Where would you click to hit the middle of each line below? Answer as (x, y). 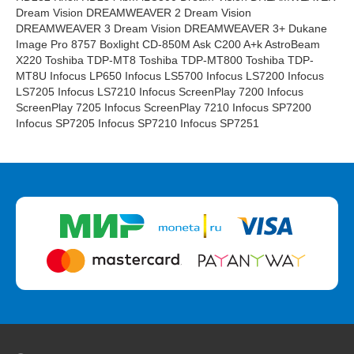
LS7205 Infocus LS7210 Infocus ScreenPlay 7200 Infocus (160, 92)
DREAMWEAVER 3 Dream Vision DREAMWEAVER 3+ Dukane (171, 28)
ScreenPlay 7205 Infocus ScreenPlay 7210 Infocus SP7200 (164, 107)
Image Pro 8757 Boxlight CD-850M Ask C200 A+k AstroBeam (168, 44)
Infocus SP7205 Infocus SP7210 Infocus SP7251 (137, 123)
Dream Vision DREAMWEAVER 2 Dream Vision (134, 13)
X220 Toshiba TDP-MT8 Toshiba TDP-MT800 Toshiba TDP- (165, 60)
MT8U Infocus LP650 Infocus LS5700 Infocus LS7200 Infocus (170, 76)
